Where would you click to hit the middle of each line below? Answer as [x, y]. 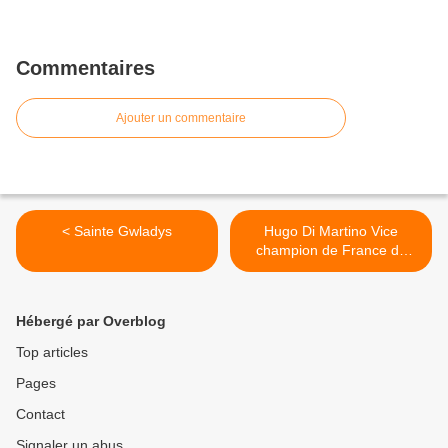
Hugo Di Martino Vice [331, 231]
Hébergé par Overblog [91, 321]
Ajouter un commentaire [181, 118]
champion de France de [331, 250]
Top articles [52, 352]
